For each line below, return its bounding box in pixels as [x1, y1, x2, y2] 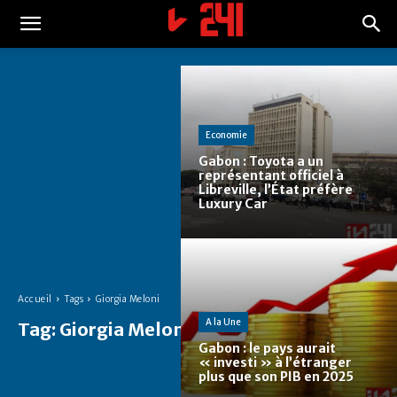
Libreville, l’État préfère [198, 182, 353, 198]
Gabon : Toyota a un [198, 153, 323, 170]
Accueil [18, 292, 52, 305]
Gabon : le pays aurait [198, 340, 336, 357]
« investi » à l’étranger [198, 354, 352, 371]
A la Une [206, 316, 241, 329]
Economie [206, 129, 247, 142]
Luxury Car [198, 196, 268, 213]
